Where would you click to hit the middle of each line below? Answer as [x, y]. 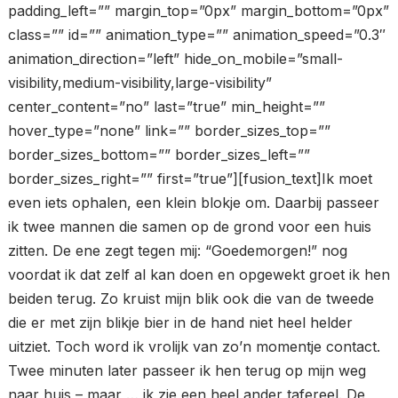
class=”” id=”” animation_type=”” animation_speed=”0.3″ [196, 35]
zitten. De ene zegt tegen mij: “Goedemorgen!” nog [177, 251]
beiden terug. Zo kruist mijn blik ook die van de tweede [191, 299]
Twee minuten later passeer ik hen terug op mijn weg [187, 371]
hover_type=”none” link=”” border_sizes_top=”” [169, 131]
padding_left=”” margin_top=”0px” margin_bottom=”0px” [198, 11]
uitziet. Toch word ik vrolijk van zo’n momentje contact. [194, 347]
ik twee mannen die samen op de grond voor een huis [189, 227]
